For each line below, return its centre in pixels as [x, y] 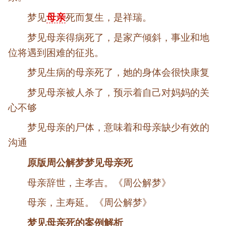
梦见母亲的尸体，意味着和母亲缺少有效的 [119, 128]
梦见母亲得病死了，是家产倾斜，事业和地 [119, 37]
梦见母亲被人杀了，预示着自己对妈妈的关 [119, 92]
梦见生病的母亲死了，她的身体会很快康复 [119, 73]
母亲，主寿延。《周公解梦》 [90, 203]
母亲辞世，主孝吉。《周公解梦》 [99, 183]
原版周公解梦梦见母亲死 [80, 162]
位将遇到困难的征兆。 [56, 52]
